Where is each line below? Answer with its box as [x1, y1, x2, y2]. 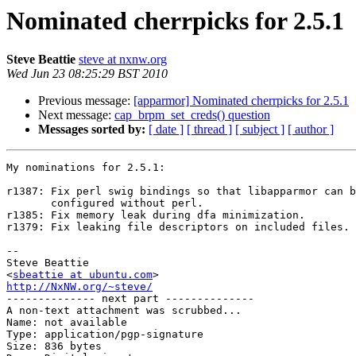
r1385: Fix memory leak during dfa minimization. [6, 209, 305, 222]
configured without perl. [6, 197, 203, 210]
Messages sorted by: [38, 122, 145, 137]
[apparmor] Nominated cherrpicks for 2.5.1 [133, 94, 349, 108]
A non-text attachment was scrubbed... [6, 304, 242, 317]
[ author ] [288, 122, 334, 137]
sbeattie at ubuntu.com [13, 269, 153, 281]
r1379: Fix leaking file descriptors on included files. [6, 221, 350, 234]
